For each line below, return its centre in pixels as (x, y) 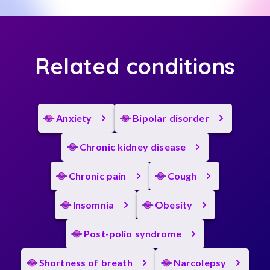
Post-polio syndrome (133, 234)
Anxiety (74, 118)
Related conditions (135, 66)
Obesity (174, 205)
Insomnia (93, 205)
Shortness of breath (86, 262)
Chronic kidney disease (133, 147)
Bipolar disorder (171, 118)
